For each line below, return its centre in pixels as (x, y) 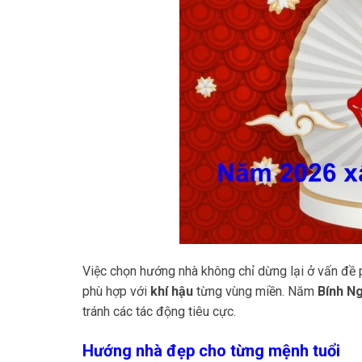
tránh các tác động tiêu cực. (159, 311)
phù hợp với (116, 291)
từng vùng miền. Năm (255, 291)
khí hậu (172, 291)
